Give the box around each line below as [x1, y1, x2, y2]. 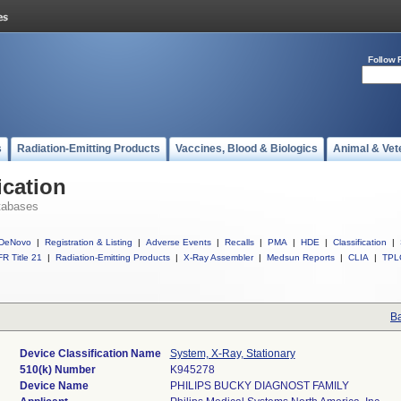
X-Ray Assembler [183, 252, 253, 262]
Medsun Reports [267, 252, 335, 262]
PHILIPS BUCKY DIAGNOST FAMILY [169, 380, 349, 392]
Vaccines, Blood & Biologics [175, 142, 318, 155]
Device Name [19, 380, 89, 392]
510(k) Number [19, 363, 96, 376]
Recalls [225, 237, 254, 247]
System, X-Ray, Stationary [169, 347, 295, 360]
